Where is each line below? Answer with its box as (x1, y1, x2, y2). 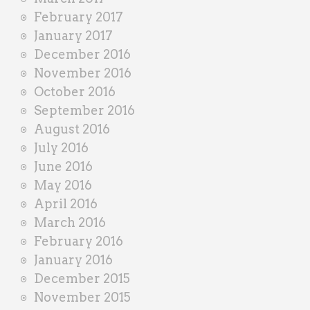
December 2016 (34, 46, 131, 62)
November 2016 (34, 65, 131, 80)
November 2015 (34, 289, 131, 304)
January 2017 (34, 28, 113, 43)
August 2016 (34, 121, 110, 136)
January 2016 (34, 252, 113, 267)
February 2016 (34, 233, 123, 248)
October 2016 (34, 84, 116, 99)
